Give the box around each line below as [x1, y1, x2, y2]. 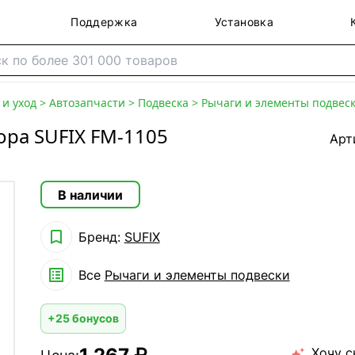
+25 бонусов [47, 311, 119, 325]
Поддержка [71, 15, 138, 29]
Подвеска [138, 95, 189, 110]
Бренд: [78, 229, 124, 245]
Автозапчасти [49, 95, 125, 110]
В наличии [57, 186, 123, 203]
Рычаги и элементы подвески [104, 267, 290, 283]
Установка [214, 15, 273, 29]
